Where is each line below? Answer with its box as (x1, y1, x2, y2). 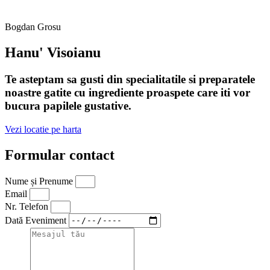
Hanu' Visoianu (5, 45, 101, 61)
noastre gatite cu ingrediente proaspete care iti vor (5, 86, 250, 99)
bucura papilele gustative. (5, 99, 131, 113)
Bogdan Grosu (5, 22, 61, 33)
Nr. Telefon (5, 201, 51, 212)
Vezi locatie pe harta (5, 124, 81, 134)
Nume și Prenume (5, 175, 75, 186)
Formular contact (5, 146, 115, 163)
